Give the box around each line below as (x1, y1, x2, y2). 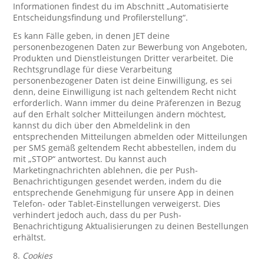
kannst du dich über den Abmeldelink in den (13, 120, 191, 131)
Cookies (22, 250, 53, 261)
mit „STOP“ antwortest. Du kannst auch (13, 153, 167, 164)
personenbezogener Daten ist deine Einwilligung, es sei (13, 75, 233, 86)
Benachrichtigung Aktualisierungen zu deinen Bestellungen (13, 220, 249, 232)
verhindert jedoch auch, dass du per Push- (13, 209, 182, 220)
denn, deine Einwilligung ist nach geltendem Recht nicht (13, 86, 237, 97)
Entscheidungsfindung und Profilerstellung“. (13, 12, 189, 23)
